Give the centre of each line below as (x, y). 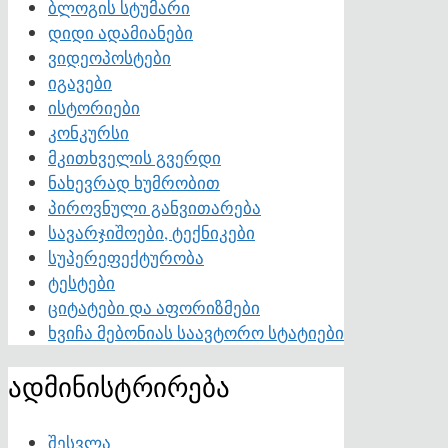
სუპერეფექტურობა (126, 257)
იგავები (80, 82)
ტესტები (81, 282)
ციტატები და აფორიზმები (154, 307)
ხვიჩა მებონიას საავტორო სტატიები (196, 332)
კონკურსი (88, 132)
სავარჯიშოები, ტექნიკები (151, 232)
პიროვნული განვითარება (154, 207)
